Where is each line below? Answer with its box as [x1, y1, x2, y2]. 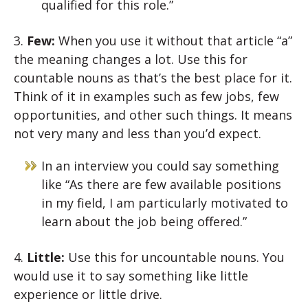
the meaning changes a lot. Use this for [14, 51, 247, 68]
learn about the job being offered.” [41, 213, 247, 230]
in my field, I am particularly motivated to [41, 195, 288, 212]
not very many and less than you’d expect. [14, 125, 261, 142]
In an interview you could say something [41, 157, 279, 175]
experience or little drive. [14, 286, 162, 303]
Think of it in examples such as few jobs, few [14, 88, 279, 105]
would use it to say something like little [14, 267, 248, 285]
